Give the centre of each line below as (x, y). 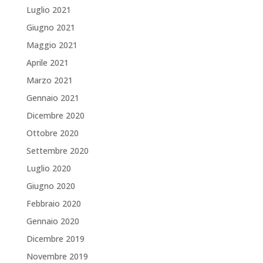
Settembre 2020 (57, 151)
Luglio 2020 (48, 168)
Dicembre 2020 (55, 115)
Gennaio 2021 (53, 98)
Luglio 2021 (48, 10)
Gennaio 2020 (53, 221)
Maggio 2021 (52, 45)
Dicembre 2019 (55, 239)
